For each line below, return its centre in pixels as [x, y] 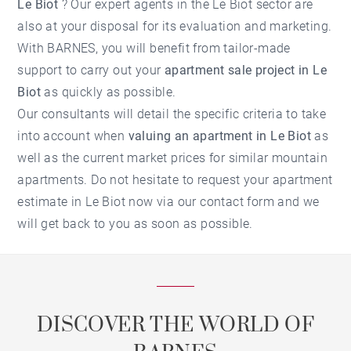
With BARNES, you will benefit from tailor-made [154, 48]
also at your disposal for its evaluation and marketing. [175, 26]
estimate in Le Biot [72, 201]
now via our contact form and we [223, 201]
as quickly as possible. [109, 92]
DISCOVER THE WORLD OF [175, 326]
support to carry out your [91, 70]
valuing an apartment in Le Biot [220, 136]
